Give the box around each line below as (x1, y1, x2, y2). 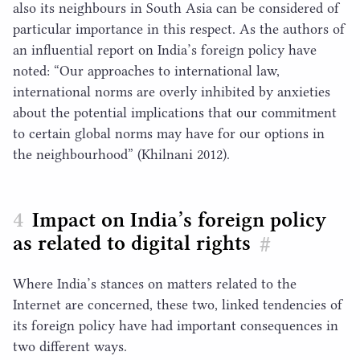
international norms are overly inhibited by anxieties (13, 84, 330, 100)
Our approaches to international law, (59, 63, 280, 80)
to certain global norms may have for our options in (13, 125, 325, 142)
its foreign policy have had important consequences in (13, 317, 338, 333)
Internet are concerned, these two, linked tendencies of (13, 296, 342, 313)
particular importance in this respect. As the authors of (13, 21, 345, 38)
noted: (13, 63, 54, 80)
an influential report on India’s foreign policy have (13, 42, 317, 59)
